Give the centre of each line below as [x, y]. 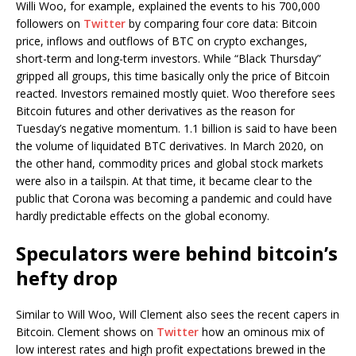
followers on [50, 24]
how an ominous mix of [261, 332]
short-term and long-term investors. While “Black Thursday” [168, 59]
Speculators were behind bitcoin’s [177, 253]
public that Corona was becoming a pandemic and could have [174, 199]
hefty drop [67, 278]
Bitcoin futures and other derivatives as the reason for [155, 111]
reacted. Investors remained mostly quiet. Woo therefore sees [176, 94]
